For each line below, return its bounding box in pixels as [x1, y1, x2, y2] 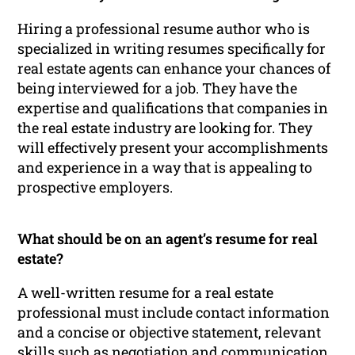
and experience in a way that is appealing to [17, 157, 313, 177]
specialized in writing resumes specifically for [17, 38, 326, 58]
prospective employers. [17, 177, 174, 197]
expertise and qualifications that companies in [17, 97, 329, 117]
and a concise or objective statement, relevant [17, 322, 322, 342]
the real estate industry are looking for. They [17, 117, 313, 137]
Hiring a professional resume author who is [17, 18, 311, 38]
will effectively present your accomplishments [17, 137, 329, 157]
